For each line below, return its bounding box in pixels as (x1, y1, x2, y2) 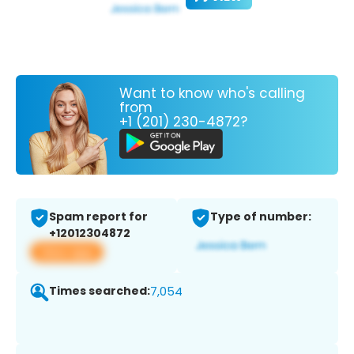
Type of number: (210, 209, 311, 225)
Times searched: (49, 283, 150, 299)
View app (40, 243, 94, 261)
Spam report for (49, 209, 148, 225)
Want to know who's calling (119, 83, 305, 103)
